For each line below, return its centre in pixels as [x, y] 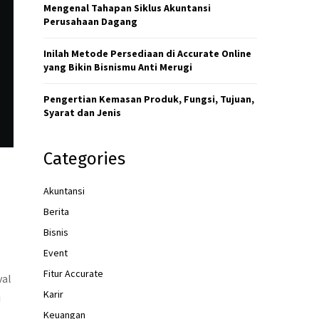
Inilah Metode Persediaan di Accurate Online [147, 53]
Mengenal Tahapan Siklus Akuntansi [127, 8]
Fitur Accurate [73, 273]
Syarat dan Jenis [82, 113]
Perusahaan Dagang [90, 21]
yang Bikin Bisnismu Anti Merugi [118, 67]
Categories [84, 159]
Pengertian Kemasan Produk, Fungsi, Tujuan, [149, 99]
